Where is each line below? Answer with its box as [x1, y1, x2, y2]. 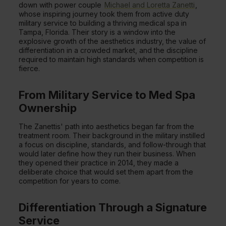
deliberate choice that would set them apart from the [19, 167, 194, 176]
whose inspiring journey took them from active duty [19, 10, 190, 18]
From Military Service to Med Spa [19, 88, 196, 101]
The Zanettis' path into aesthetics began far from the [19, 122, 195, 131]
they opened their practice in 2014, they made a [19, 158, 179, 167]
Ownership [19, 101, 77, 115]
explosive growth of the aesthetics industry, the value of [19, 37, 206, 45]
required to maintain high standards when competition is [19, 55, 204, 64]
